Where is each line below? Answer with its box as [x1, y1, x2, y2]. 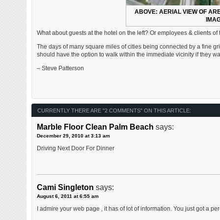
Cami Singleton [36, 183, 94, 192]
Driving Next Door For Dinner [36, 145, 114, 152]
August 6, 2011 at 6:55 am [36, 193, 99, 199]
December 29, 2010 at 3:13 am [36, 133, 110, 139]
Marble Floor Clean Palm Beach [36, 123, 154, 132]
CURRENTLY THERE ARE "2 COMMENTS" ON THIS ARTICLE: [37, 108, 191, 114]
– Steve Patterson [36, 65, 84, 72]
